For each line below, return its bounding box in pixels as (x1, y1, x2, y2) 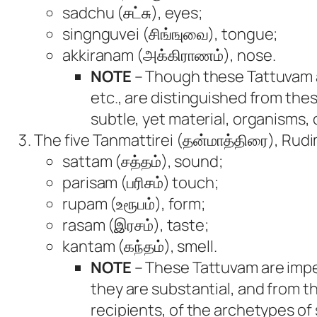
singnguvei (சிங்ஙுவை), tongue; (62, 23, 278, 45)
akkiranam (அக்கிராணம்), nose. (62, 45, 276, 67)
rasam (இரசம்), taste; (62, 214, 209, 236)
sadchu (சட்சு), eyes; (62, 2, 203, 24)
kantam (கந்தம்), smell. (62, 236, 217, 258)
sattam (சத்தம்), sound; (62, 151, 223, 173)
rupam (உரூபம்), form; (62, 193, 206, 215)
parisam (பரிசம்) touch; (62, 172, 219, 194)
